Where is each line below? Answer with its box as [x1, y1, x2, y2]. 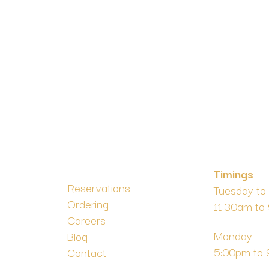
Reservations [67, 178, 130, 196]
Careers [67, 210, 106, 229]
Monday [214, 226, 252, 244]
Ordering [67, 194, 109, 213]
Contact [67, 243, 106, 261]
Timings [214, 164, 253, 183]
